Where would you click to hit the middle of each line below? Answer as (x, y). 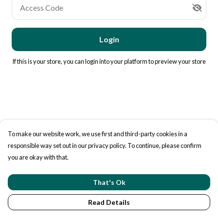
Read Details (109, 202)
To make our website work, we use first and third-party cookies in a (98, 134)
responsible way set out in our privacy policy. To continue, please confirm (105, 145)
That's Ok (109, 182)
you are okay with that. (38, 157)
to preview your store (177, 61)
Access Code (42, 8)
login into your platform (116, 61)
